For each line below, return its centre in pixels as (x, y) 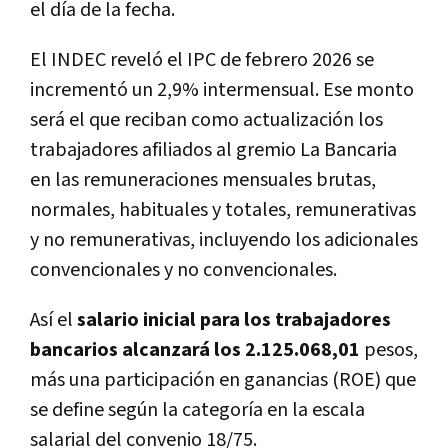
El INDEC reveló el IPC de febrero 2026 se (202, 59)
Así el (53, 319)
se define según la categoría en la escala (197, 409)
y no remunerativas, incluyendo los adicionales (224, 239)
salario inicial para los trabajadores (234, 319)
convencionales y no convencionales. (183, 269)
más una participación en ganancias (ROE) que (223, 379)
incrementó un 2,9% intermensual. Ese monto (222, 89)
